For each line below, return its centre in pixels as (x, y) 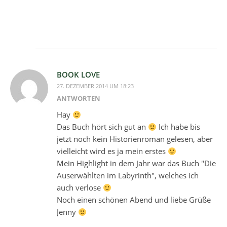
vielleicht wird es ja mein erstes (112, 151)
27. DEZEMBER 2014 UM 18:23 (95, 86)
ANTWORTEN (79, 99)
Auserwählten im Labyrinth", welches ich (128, 176)
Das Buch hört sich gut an (102, 127)
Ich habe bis (179, 127)
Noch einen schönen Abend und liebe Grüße (134, 200)
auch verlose (80, 188)
